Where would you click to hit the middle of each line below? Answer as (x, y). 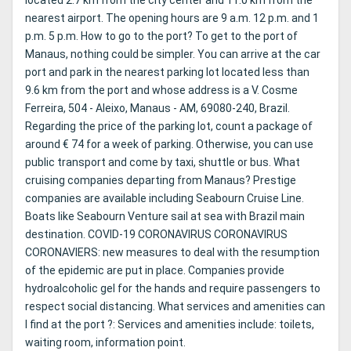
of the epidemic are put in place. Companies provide (155, 271)
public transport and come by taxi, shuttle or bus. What (163, 163)
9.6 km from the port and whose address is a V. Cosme (161, 90)
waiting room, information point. (105, 343)
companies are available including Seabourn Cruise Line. (165, 199)
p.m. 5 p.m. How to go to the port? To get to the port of (161, 36)
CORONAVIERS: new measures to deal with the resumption (172, 253)
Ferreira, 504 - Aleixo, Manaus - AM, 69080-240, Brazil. (157, 109)
